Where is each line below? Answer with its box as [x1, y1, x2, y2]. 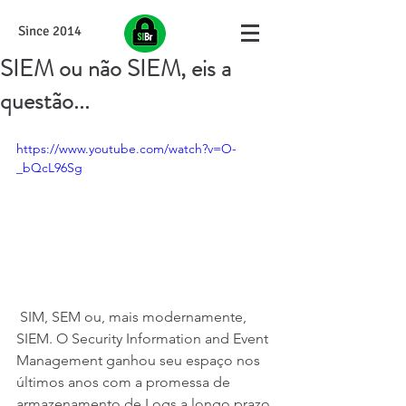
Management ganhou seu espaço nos [16, 351, 264, 369]
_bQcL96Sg [16, 159, 82, 176]
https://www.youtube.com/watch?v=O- [16, 140, 237, 157]
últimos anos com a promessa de [16, 372, 234, 391]
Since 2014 [18, 23, 82, 39]
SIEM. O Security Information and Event [16, 329, 272, 347]
